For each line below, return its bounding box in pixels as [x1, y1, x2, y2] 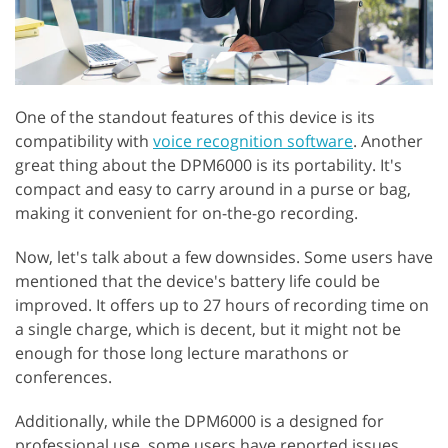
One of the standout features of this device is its [15, 105, 375, 128]
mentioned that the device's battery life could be [15, 269, 380, 292]
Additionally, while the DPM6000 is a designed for [15, 409, 384, 432]
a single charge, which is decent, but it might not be [15, 317, 401, 340]
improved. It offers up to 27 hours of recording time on [15, 293, 429, 316]
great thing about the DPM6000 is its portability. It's [15, 153, 402, 176]
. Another [353, 129, 423, 152]
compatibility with [15, 129, 153, 152]
